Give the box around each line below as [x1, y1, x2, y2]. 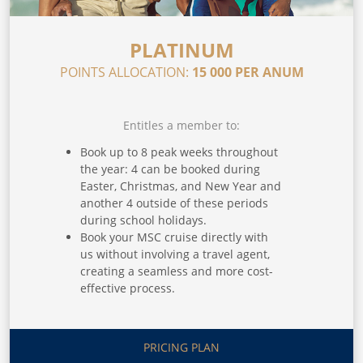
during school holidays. [80, 212, 207, 228]
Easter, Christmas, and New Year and [80, 178, 281, 194]
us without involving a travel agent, [80, 246, 270, 263]
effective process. [80, 280, 175, 297]
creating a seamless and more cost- [80, 263, 273, 280]
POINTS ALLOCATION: [59, 63, 192, 82]
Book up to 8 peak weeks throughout [80, 144, 278, 160]
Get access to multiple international [80, 297, 274, 314]
